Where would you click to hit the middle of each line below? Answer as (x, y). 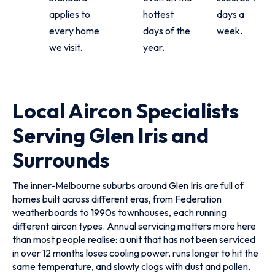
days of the (167, 31)
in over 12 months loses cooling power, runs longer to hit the (135, 253)
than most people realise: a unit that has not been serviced (134, 239)
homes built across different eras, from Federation (117, 199)
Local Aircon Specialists (126, 111)
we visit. (66, 47)
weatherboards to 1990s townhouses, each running (119, 212)
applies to (70, 14)
